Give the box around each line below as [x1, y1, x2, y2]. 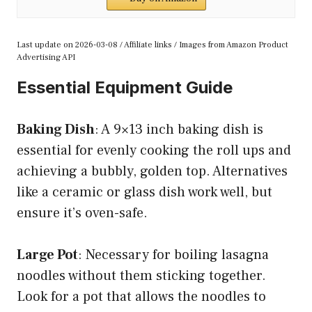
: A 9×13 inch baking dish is [95, 120, 263, 139]
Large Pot [17, 245, 78, 264]
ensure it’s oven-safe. [17, 203, 148, 222]
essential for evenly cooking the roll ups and [17, 141, 291, 159]
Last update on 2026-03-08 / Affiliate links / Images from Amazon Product [17, 39, 288, 50]
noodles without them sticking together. [17, 266, 266, 285]
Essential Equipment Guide [17, 77, 233, 97]
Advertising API [17, 52, 75, 63]
